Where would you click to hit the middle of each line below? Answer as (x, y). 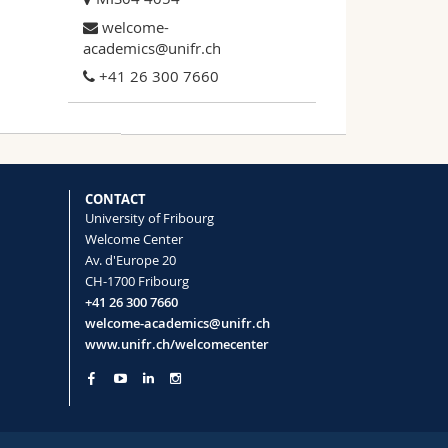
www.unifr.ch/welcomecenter (176, 344)
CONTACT (115, 199)
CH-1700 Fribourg (136, 281)
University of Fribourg (149, 218)
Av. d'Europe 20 (130, 260)
